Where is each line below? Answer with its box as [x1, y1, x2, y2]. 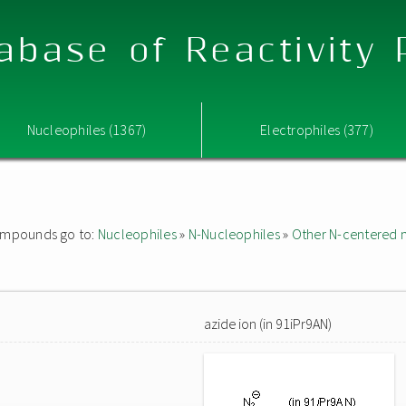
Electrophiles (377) [260, 121, 373, 139]
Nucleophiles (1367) [26, 121, 147, 139]
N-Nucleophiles [188, 225, 280, 243]
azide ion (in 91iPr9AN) [204, 314, 332, 333]
